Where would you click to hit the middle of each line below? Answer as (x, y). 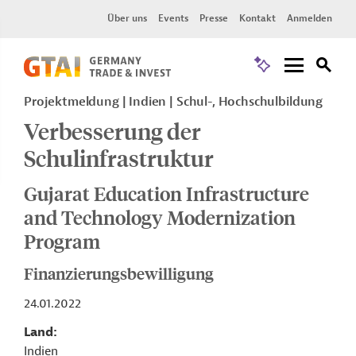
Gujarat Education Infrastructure (166, 193)
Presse (214, 18)
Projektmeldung (73, 102)
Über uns (127, 18)
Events (173, 18)
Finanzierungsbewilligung (119, 273)
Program (62, 241)
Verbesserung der (112, 131)
